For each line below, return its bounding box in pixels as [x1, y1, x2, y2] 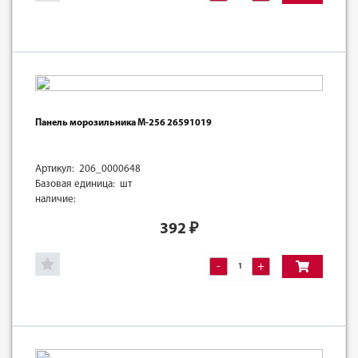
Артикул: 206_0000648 [35, 163, 141, 174]
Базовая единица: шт [35, 178, 132, 189]
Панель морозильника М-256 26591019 [35, 117, 212, 128]
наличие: [35, 193, 76, 205]
